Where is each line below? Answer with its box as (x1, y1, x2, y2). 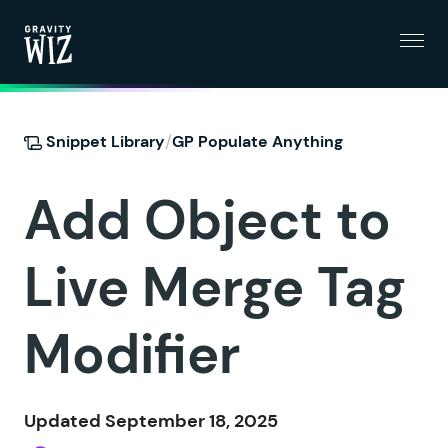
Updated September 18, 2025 (24, 409, 278, 433)
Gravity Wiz (23, 64, 118, 88)
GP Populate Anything (172, 130, 343, 152)
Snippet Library (42, 130, 165, 152)
